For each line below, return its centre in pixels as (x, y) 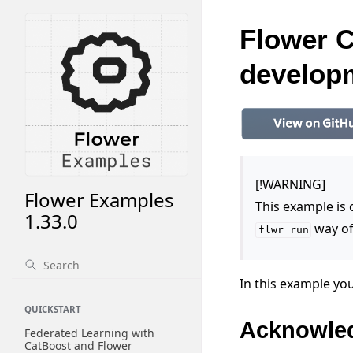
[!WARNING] (290, 185)
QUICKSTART (53, 309)
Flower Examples (99, 200)
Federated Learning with (89, 333)
